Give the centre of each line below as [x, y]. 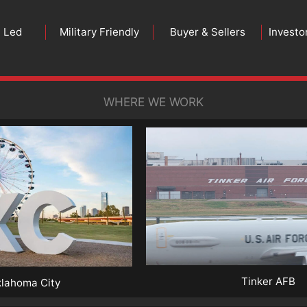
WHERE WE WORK [153, 102]
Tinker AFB [269, 282]
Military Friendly [100, 32]
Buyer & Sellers [207, 32]
